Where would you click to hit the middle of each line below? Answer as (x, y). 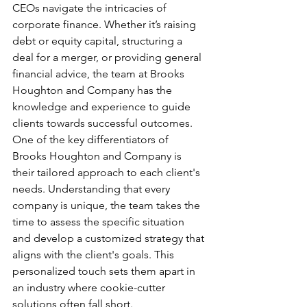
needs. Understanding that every (93, 188)
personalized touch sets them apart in (105, 271)
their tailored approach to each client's (108, 172)
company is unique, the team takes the (108, 205)
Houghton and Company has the (94, 90)
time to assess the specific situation (100, 221)
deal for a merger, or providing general (108, 57)
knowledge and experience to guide (103, 106)
